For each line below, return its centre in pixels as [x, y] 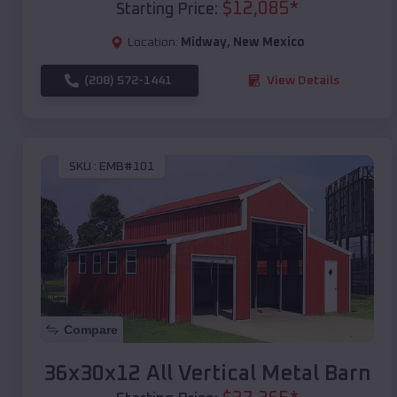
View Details [303, 80]
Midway [203, 42]
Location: [152, 42]
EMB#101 [127, 167]
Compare [91, 329]
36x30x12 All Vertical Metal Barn [207, 374]
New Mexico [269, 42]
